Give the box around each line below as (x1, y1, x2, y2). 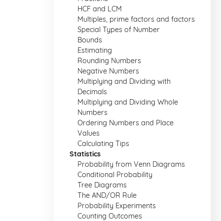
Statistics (70, 149, 101, 158)
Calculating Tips (77, 139, 129, 148)
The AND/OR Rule (77, 191, 137, 200)
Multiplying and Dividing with (77, 77, 171, 86)
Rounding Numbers (77, 56, 141, 65)
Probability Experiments (77, 201, 156, 210)
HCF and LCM (77, 4, 122, 13)
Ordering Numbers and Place (77, 118, 174, 127)
